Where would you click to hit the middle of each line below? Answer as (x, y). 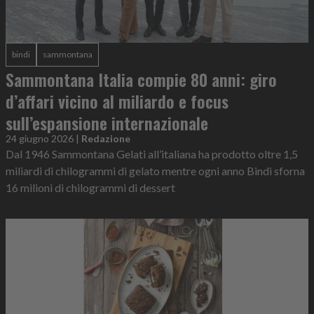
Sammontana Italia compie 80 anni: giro (141, 79)
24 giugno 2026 (40, 138)
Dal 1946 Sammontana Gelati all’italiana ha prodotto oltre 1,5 (152, 154)
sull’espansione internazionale (107, 123)
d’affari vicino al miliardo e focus (117, 101)
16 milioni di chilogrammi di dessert (90, 187)
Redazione (106, 138)
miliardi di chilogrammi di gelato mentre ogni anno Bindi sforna (155, 171)
